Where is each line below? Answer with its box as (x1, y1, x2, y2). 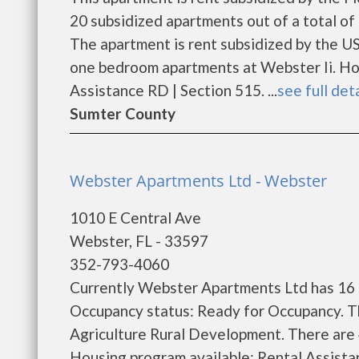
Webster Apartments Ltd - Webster (70, 170, 327, 192)
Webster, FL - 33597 (70, 232, 208, 250)
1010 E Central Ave (70, 208, 201, 227)
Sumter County (70, 104, 175, 123)
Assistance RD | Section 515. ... (70, 81, 277, 99)
